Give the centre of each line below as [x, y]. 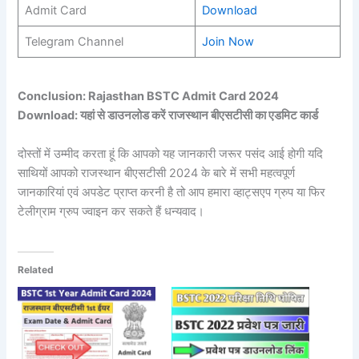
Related [36, 269]
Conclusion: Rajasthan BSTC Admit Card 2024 [149, 97]
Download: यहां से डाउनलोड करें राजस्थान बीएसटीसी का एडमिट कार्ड [169, 116]
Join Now [228, 41]
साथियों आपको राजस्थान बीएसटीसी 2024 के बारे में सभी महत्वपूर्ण [157, 173]
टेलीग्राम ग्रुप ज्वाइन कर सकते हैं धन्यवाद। [111, 211]
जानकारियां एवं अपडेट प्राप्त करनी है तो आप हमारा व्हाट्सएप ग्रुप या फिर [172, 192]
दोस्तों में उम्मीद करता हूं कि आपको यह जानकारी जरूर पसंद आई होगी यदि [171, 153]
